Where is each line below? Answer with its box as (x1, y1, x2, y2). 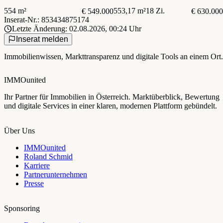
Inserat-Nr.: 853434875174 (4, 15, 89, 24)
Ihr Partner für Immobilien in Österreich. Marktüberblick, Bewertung (4, 92, 220, 101)
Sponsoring (4, 204, 40, 213)
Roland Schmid (24, 152, 73, 161)
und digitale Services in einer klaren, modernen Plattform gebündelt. (4, 101, 217, 110)
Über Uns (4, 126, 35, 135)
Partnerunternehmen (24, 170, 87, 179)
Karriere (24, 161, 50, 170)
